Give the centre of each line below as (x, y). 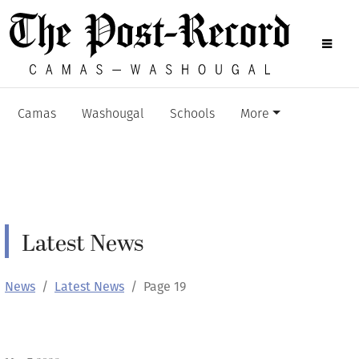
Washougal (113, 115)
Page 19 (165, 286)
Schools (192, 115)
